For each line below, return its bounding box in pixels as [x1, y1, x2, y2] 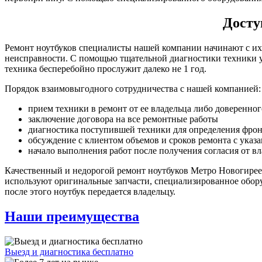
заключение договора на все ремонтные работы [28, 113, 218, 124]
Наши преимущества [5, 208, 139, 224]
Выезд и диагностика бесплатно [5, 246, 133, 257]
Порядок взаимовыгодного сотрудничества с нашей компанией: [5, 83, 261, 94]
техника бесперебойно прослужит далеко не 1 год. [5, 63, 206, 74]
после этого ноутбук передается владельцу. [5, 186, 175, 196]
